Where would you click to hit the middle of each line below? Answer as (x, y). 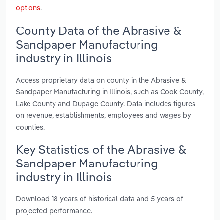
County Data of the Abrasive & (98, 30)
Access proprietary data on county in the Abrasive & (101, 80)
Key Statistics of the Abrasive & (101, 149)
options (28, 8)
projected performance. (54, 211)
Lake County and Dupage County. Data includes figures (106, 103)
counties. (30, 127)
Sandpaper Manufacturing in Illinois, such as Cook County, (110, 91)
